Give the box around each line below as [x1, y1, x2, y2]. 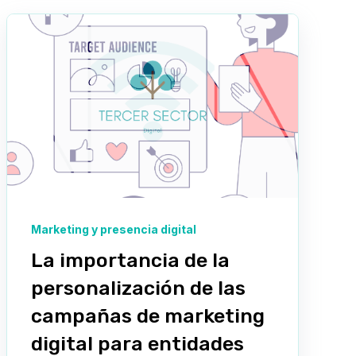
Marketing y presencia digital [31, 222, 196, 236]
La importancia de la [31, 248, 230, 272]
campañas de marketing [31, 304, 265, 327]
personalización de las [31, 276, 246, 300]
